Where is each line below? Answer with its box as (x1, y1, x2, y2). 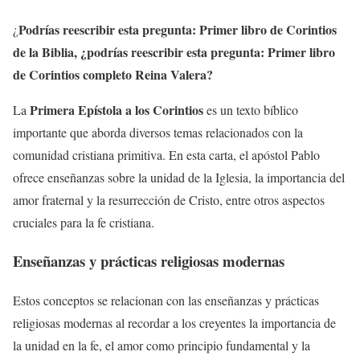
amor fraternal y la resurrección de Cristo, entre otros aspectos (13, 190, 325, 208)
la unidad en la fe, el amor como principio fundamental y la (13, 336, 310, 354)
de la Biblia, (13, 42, 77, 61)
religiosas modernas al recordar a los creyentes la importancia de (13, 313, 336, 331)
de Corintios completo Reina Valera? (13, 64, 213, 84)
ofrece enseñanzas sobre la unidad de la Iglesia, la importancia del (13, 168, 345, 186)
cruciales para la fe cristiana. (13, 213, 154, 231)
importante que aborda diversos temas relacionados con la (13, 123, 303, 141)
